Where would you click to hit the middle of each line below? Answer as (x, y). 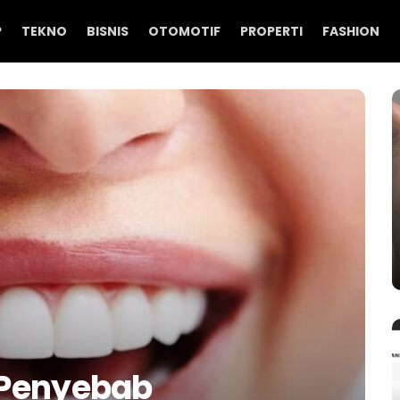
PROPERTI (271, 31)
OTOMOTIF (184, 31)
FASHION (351, 31)
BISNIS (108, 31)
